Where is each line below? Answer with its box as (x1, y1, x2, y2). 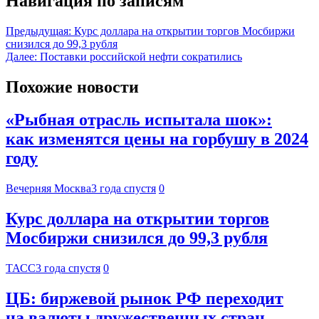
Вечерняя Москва (6, 182, 91, 195)
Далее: (6, 50, 37, 63)
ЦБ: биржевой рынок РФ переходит (6, 289, 283, 308)
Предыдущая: (6, 24, 71, 37)
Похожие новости (6, 77, 139, 96)
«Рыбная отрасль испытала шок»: (6, 110, 272, 130)
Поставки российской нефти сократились (40, 50, 242, 63)
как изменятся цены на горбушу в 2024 (6, 130, 308, 149)
